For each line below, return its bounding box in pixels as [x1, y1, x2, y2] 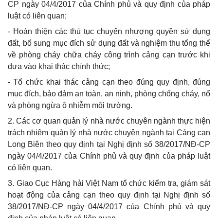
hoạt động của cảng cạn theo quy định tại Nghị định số [8, 191, 210, 200]
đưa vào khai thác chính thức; [8, 62, 110, 71]
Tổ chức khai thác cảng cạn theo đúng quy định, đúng [13, 78, 211, 87]
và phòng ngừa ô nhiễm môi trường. [8, 101, 132, 110]
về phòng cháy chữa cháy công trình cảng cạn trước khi [8, 51, 210, 59]
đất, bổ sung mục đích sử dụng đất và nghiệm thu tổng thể [8, 39, 210, 48]
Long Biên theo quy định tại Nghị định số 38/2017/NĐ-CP [8, 140, 210, 149]
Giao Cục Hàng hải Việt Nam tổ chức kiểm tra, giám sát [16, 179, 211, 188]
